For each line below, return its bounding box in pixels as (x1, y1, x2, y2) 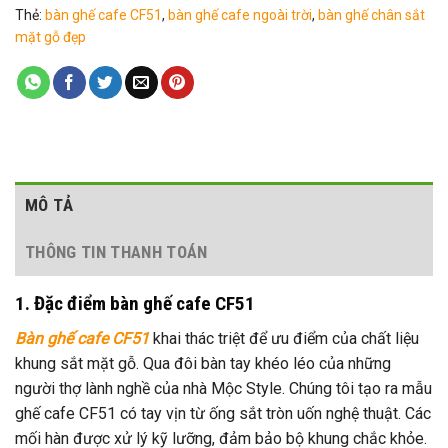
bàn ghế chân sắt (318, 7, 425, 24)
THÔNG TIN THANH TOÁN (25, 242, 208, 263)
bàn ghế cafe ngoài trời (168, 7, 312, 24)
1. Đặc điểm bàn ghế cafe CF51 (15, 292, 255, 316)
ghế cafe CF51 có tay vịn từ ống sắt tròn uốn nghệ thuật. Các (15, 403, 431, 423)
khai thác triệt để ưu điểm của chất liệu (149, 328, 419, 348)
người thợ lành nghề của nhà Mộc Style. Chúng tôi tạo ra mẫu (15, 378, 432, 398)
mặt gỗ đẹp (15, 29, 86, 46)
